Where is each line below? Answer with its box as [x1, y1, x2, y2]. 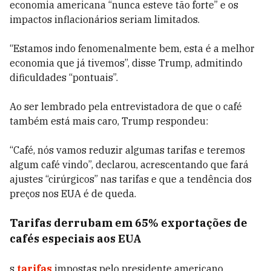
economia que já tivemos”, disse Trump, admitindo [10, 57, 243, 69]
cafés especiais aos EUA [10, 232, 142, 246]
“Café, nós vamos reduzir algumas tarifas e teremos [10, 144, 245, 156]
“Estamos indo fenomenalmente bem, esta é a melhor [10, 42, 255, 54]
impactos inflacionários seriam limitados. [10, 13, 200, 25]
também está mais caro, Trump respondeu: [10, 115, 208, 127]
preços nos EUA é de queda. [10, 188, 136, 200]
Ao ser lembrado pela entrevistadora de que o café [10, 100, 242, 113]
